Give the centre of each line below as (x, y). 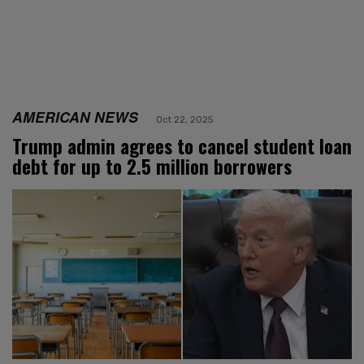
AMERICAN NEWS (75, 116)
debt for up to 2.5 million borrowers (152, 166)
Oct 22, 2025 (184, 119)
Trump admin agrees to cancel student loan (182, 146)
